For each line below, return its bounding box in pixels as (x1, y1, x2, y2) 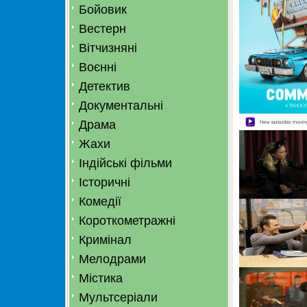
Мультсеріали (79, 291, 158, 304)
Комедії (79, 195, 121, 208)
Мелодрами (79, 252, 146, 266)
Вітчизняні (79, 41, 137, 55)
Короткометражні (79, 214, 175, 228)
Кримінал (79, 233, 132, 247)
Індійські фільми (79, 156, 172, 170)
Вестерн (79, 22, 126, 36)
